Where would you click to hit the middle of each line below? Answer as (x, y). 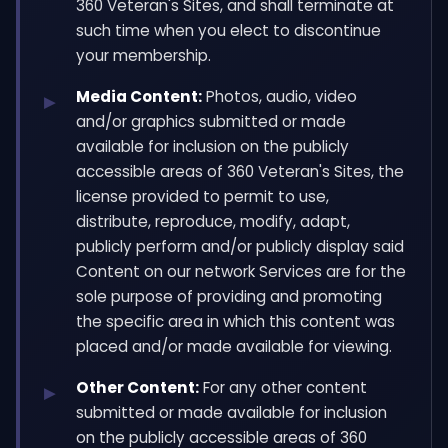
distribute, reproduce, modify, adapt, (213, 221)
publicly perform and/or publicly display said (240, 246)
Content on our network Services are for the (241, 271)
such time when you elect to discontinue (228, 30)
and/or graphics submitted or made (211, 121)
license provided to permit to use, (202, 196)
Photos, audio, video (279, 96)
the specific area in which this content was (235, 321)
